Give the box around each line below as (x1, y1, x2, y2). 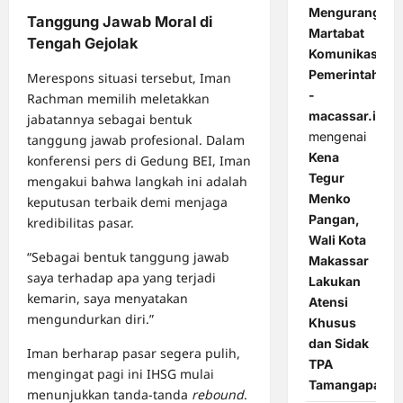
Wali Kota (308, 232, 366, 248)
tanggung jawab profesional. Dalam (27, 131, 245, 149)
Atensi (308, 294, 348, 310)
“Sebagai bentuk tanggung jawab (27, 248, 229, 266)
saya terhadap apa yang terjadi (27, 269, 216, 287)
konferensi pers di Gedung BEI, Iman (27, 152, 251, 170)
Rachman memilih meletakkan (27, 90, 210, 108)
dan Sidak (308, 336, 369, 352)
